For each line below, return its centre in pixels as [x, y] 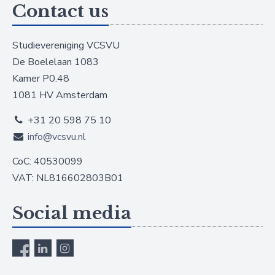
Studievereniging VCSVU [66, 45]
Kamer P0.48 [41, 79]
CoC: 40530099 [48, 161]
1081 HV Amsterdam [60, 95]
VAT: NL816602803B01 [68, 178]
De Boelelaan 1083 [56, 62]
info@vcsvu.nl [56, 137]
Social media [72, 213]
